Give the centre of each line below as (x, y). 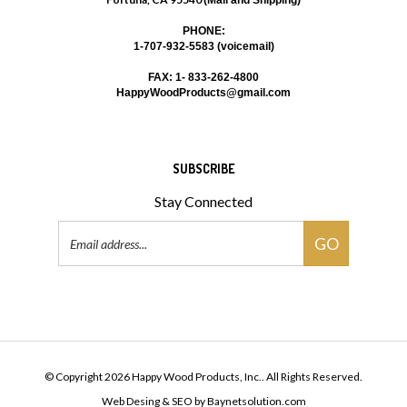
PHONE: (203, 16)
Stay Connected (203, 186)
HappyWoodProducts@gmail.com (203, 78)
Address (231, 234)
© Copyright (74, 362)
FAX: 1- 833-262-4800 (203, 62)
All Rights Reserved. (313, 362)
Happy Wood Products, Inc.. (197, 362)
